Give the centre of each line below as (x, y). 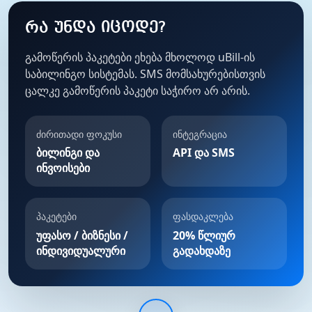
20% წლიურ (204, 235)
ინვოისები (63, 168)
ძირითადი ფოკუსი (79, 134)
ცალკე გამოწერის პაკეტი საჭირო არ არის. (138, 90)
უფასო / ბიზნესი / (82, 235)
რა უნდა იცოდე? (96, 28)
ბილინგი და (68, 153)
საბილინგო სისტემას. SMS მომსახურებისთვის (145, 73)
